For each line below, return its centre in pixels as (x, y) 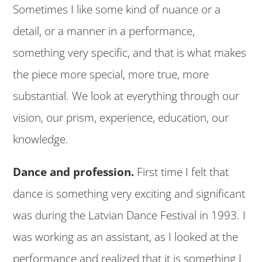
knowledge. (41, 139)
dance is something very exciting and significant (129, 194)
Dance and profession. (74, 172)
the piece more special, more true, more (111, 75)
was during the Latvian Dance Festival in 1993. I (130, 215)
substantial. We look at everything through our (126, 96)
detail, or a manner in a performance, (104, 31)
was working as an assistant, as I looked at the (126, 237)
